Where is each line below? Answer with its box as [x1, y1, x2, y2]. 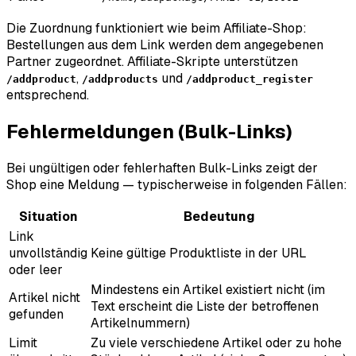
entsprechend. [6, 87, 89, 104]
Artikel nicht [9, 289, 80, 307]
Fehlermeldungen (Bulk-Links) [6, 119, 292, 145]
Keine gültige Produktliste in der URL [91, 245, 307, 262]
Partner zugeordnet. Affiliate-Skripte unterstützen [6, 53, 298, 71]
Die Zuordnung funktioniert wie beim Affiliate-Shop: [6, 20, 307, 37]
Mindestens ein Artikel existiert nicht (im [91, 281, 325, 299]
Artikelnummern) [91, 315, 190, 332]
